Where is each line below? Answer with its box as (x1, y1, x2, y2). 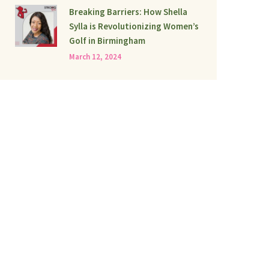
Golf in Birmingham (69, 35, 145, 47)
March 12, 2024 (69, 52, 121, 62)
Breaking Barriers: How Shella (69, 6, 187, 18)
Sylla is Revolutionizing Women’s (69, 20, 199, 32)
